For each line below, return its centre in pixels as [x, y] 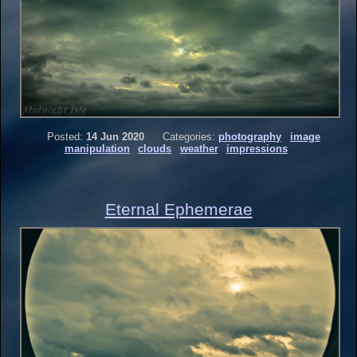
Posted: [65, 136]
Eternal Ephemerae [178, 209]
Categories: [189, 136]
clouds [155, 148]
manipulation [97, 148]
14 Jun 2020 [116, 136]
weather [199, 148]
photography [250, 136]
